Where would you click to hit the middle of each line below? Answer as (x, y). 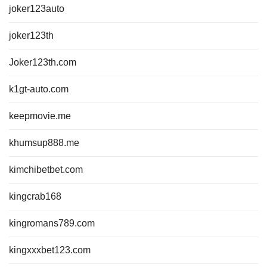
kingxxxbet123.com (50, 250)
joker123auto (37, 9)
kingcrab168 (35, 196)
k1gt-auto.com (39, 89)
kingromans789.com (52, 223)
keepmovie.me (40, 116)
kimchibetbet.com (46, 170)
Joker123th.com (43, 62)
